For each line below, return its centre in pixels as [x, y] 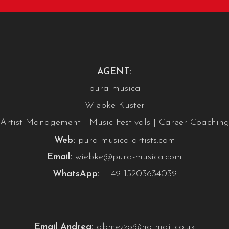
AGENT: [114, 72]
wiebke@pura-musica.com [129, 157]
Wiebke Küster [114, 106]
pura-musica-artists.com [127, 140]
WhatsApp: [76, 174]
